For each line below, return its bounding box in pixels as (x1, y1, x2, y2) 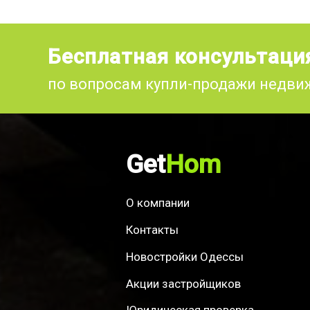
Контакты (126, 222, 179, 237)
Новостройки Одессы (126, 249, 244, 264)
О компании (126, 195, 190, 210)
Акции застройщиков (126, 276, 241, 291)
